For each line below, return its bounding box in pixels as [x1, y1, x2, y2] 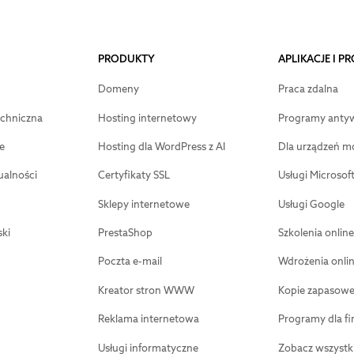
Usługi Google [277, 197, 345, 211]
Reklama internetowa [97, 312, 199, 326]
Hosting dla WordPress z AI [97, 139, 225, 153]
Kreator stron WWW [97, 283, 194, 297]
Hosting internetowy [97, 111, 197, 125]
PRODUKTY [97, 52, 155, 66]
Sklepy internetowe [97, 197, 190, 211]
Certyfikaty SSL [97, 168, 170, 183]
